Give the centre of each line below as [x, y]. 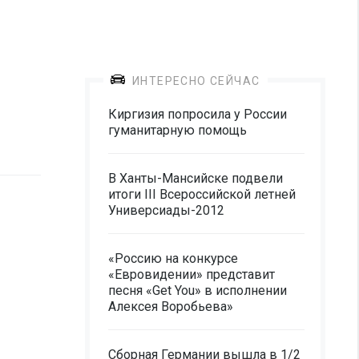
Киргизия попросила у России [198, 114]
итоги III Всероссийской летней [202, 194]
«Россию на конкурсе [173, 258]
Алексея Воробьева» [171, 307]
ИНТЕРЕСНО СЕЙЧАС [196, 81]
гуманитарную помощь [177, 130]
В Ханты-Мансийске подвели [196, 178]
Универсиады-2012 [166, 210]
